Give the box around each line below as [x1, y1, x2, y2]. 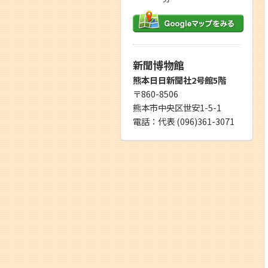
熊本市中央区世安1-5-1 [133, 100, 221, 114]
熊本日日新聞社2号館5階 [133, 73, 226, 86]
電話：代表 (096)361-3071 [133, 114, 234, 127]
